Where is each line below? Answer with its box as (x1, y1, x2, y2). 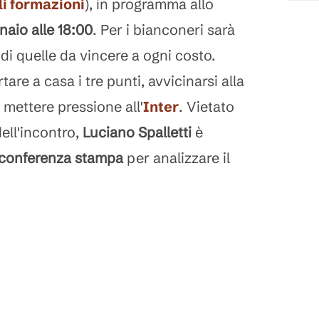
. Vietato (179, 98, 234, 115)
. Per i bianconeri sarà (93, 21, 235, 38)
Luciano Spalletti (83, 123, 192, 141)
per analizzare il (123, 149, 230, 167)
